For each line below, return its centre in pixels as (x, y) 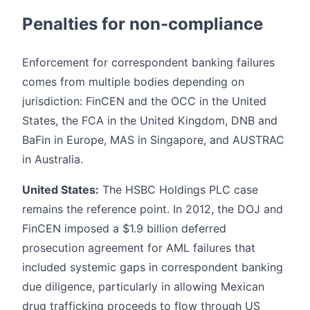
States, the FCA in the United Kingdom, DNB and (150, 120)
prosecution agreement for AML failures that (139, 247)
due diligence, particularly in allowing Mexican (143, 286)
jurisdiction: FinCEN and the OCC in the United (144, 101)
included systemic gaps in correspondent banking (153, 267)
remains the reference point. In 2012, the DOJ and (153, 209)
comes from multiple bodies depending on (133, 81)
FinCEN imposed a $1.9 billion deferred (124, 228)
